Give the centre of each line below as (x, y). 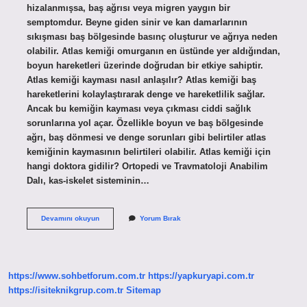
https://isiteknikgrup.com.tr (66, 291)
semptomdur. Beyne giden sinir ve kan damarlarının (137, 22)
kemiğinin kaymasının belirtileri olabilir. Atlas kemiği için (148, 151)
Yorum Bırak (160, 218)
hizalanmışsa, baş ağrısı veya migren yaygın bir (128, 8)
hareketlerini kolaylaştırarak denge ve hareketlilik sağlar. (146, 94)
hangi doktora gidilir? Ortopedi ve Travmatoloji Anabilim (147, 166)
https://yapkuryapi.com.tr (201, 276)
